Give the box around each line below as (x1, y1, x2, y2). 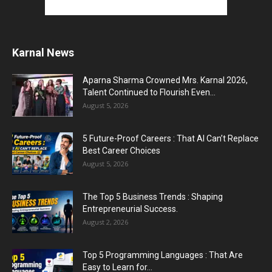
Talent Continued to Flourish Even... (83, 87, 216, 97)
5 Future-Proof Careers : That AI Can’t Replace (83, 133, 259, 143)
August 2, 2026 (83, 217, 128, 226)
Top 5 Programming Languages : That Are (83, 250, 243, 260)
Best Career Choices (83, 145, 160, 155)
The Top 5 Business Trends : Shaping (83, 191, 223, 202)
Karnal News (12, 46, 74, 59)
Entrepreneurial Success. (83, 203, 178, 214)
